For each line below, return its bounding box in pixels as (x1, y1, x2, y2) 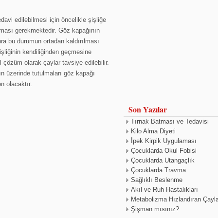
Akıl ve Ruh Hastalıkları (131, 186, 198, 193)
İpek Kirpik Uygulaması (131, 137, 197, 145)
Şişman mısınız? (131, 205, 179, 213)
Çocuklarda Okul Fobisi (131, 147, 197, 154)
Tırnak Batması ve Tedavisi (131, 118, 209, 125)
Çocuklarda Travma (131, 166, 186, 174)
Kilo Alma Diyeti (131, 127, 176, 135)
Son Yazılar (128, 104, 167, 115)
